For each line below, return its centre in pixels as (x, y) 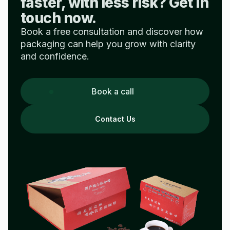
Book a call (112, 91)
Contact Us (115, 119)
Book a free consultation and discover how (112, 32)
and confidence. (55, 56)
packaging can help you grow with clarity (108, 44)
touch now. (59, 18)
